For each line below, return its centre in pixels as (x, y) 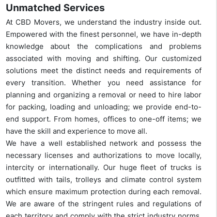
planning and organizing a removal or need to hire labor (104, 95)
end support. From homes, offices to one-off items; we (104, 119)
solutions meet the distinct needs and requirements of (104, 71)
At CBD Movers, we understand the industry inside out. (104, 22)
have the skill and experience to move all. (77, 131)
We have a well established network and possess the (104, 143)
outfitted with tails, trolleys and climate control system (104, 180)
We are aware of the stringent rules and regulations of (104, 204)
